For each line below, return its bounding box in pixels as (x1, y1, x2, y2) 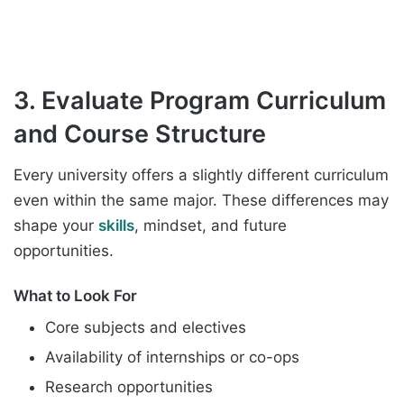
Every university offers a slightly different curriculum (14, 166, 389, 185)
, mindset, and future (134, 216, 287, 235)
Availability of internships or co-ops (45, 347, 299, 366)
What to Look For (14, 287, 137, 306)
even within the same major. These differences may (14, 191, 389, 210)
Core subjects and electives (45, 317, 246, 336)
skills (98, 216, 134, 235)
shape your (14, 216, 98, 235)
